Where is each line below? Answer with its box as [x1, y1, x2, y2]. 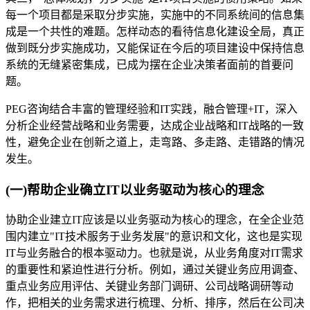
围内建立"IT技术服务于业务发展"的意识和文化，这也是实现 [6, 230, 302, 243]
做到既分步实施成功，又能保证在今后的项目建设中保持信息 [6, 42, 304, 54]
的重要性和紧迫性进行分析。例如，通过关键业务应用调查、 [6, 264, 304, 276]
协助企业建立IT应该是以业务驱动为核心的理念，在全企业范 [6, 214, 304, 226]
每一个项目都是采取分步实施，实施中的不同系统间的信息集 [6, 8, 304, 21]
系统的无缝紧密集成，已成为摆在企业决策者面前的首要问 [6, 58, 293, 71]
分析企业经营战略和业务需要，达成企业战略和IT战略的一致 [6, 119, 304, 131]
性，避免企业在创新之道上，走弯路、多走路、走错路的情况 [6, 136, 304, 148]
